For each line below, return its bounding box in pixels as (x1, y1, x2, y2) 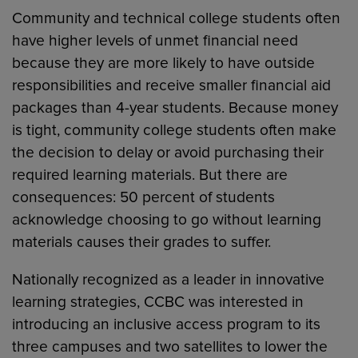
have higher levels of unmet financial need (12, 31, 299, 51)
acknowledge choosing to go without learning (12, 210, 322, 230)
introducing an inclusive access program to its (12, 315, 321, 335)
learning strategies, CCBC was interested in (12, 292, 304, 312)
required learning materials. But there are (12, 165, 288, 185)
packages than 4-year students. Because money (12, 98, 339, 118)
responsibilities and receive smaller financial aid (12, 76, 332, 96)
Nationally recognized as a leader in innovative (12, 270, 325, 290)
